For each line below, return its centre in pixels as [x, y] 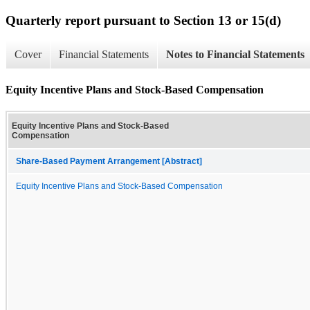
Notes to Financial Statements [235, 55]
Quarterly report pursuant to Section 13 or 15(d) [143, 20]
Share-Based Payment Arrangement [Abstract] [109, 161]
